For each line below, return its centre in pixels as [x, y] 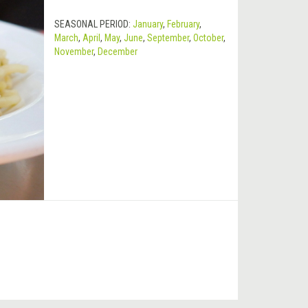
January [147, 24]
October [208, 38]
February [183, 24]
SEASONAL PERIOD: [93, 24]
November [74, 52]
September [168, 38]
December [117, 52]
